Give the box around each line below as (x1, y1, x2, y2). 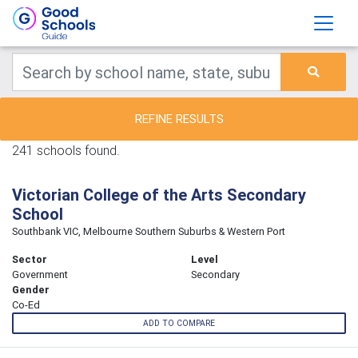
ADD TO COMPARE (143, 318, 215, 329)
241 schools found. (12, 142, 120, 158)
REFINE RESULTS (134, 111, 224, 126)
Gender (12, 283, 50, 296)
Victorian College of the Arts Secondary (12, 185, 306, 205)
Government (12, 268, 68, 281)
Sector (12, 253, 47, 266)
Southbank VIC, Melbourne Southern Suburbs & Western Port (12, 225, 285, 238)
